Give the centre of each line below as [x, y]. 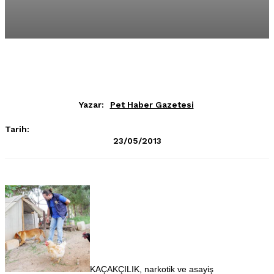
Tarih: [17, 129]
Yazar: [91, 104]
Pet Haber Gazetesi [152, 104]
